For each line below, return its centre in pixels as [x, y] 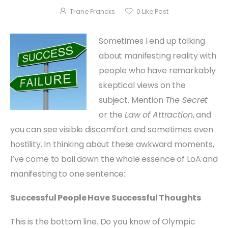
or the [112, 115]
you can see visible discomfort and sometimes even [112, 129]
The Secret [187, 100]
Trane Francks [92, 12]
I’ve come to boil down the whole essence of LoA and [114, 159]
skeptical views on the [142, 85]
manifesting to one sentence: [68, 174]
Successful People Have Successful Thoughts [106, 197]
